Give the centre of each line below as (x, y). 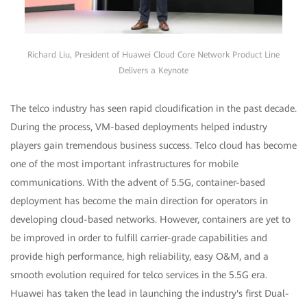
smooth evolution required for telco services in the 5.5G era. (139, 274)
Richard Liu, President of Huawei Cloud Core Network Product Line (153, 54)
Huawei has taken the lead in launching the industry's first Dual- (150, 293)
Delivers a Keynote (153, 70)
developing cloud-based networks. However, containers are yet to (150, 219)
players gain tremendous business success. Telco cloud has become (153, 145)
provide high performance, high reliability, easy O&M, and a (139, 256)
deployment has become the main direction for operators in (139, 200)
